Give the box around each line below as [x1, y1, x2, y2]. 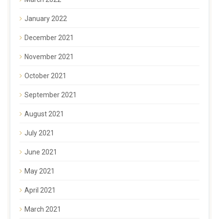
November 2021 [24, 52, 74, 61]
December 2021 [24, 33, 74, 42]
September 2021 [24, 90, 77, 99]
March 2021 [24, 205, 61, 213]
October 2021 [24, 71, 66, 80]
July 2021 [24, 129, 54, 137]
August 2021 [24, 109, 64, 118]
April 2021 [24, 186, 56, 194]
